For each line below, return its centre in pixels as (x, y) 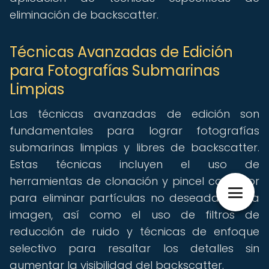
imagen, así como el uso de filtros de (134, 215)
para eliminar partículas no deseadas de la (134, 198)
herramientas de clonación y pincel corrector (134, 181)
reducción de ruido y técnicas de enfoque (134, 231)
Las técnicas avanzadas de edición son (134, 114)
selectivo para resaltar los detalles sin (134, 248)
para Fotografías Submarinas (115, 71)
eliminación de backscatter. (84, 15)
